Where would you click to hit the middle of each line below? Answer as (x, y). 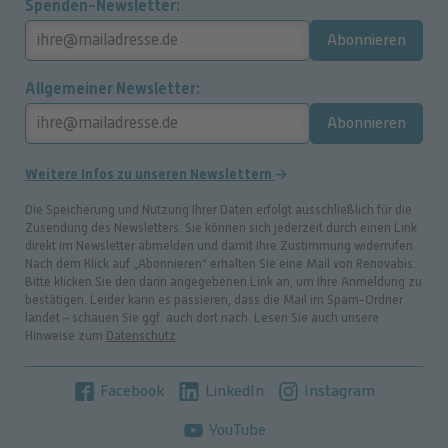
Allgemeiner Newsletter (110, 88)
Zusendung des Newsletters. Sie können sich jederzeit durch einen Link (220, 227)
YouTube (236, 429)
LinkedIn (232, 390)
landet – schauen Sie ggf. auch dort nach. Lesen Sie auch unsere (201, 317)
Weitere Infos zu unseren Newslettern (149, 174)
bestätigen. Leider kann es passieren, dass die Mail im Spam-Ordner (213, 299)
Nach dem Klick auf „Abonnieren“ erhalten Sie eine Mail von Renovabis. (220, 263)
